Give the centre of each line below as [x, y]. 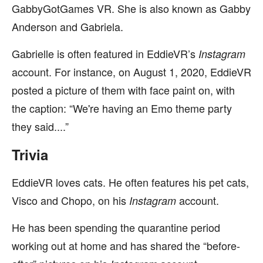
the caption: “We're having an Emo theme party [122, 108]
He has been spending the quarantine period [116, 227]
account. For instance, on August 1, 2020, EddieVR [131, 72]
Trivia [30, 154]
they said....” [40, 126]
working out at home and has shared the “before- [126, 245]
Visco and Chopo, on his [70, 200]
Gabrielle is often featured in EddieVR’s [105, 53]
